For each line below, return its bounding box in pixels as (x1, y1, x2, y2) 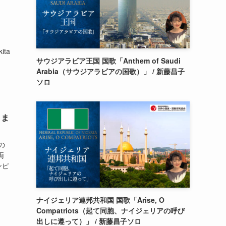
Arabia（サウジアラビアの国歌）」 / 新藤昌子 (36, 66, 185, 76)
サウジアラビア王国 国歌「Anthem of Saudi (36, 55, 181, 66)
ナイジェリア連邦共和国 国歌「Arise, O (36, 195, 164, 205)
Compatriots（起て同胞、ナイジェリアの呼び (36, 205, 185, 215)
